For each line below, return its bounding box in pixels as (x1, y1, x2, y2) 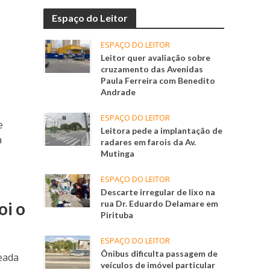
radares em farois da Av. (101, 137, 196, 148)
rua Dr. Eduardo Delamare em (101, 198, 219, 209)
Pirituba (101, 210, 134, 221)
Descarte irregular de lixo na (101, 187, 216, 198)
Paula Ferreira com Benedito (101, 75, 216, 86)
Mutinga (101, 148, 135, 159)
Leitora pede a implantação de (101, 125, 223, 136)
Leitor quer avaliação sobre (101, 52, 211, 63)
